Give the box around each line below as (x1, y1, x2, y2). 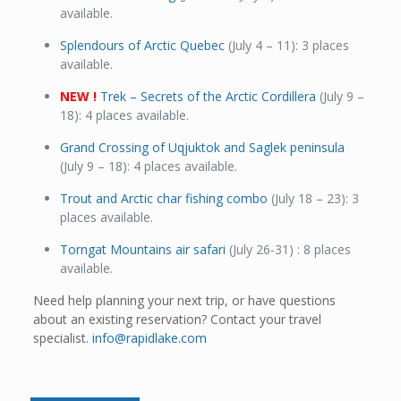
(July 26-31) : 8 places (226, 240, 352, 258)
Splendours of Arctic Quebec (60, 36, 226, 54)
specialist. (33, 328, 93, 346)
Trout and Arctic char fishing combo (60, 189, 269, 207)
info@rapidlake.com (92, 328, 208, 346)
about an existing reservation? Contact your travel (33, 310, 322, 328)
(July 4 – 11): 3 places (225, 36, 350, 54)
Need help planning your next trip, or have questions (33, 291, 337, 309)
